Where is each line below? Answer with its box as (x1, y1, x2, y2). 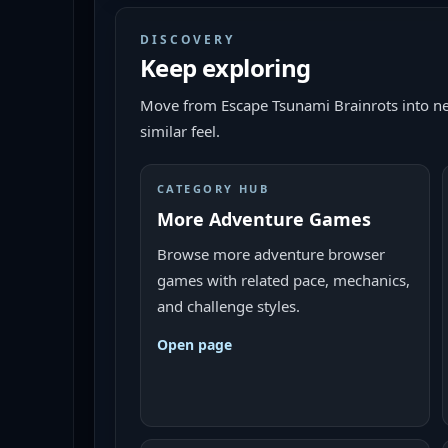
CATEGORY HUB (157, 181, 270, 196)
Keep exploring (140, 51, 311, 84)
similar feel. (140, 121, 220, 141)
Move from (140, 95, 221, 115)
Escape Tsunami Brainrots (221, 95, 398, 115)
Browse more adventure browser (157, 244, 385, 264)
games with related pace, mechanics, (157, 270, 410, 290)
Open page (157, 335, 232, 354)
